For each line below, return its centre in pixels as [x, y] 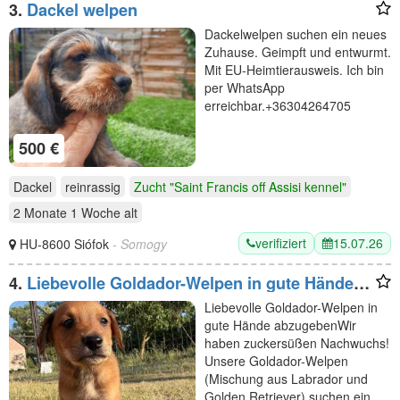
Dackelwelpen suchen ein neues [296, 33]
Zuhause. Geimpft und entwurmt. [298, 51]
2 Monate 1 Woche [67, 213]
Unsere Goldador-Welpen [276, 361]
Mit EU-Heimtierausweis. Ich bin [294, 69]
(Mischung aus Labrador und [286, 379]
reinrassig [93, 187]
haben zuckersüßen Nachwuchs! [297, 343]
